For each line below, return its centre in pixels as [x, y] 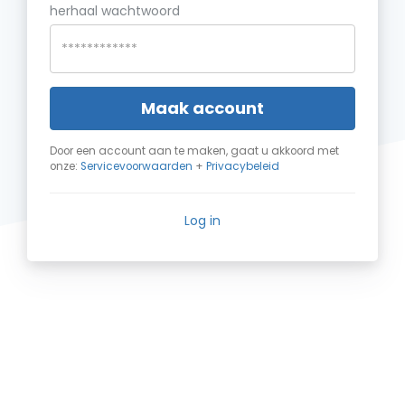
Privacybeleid [243, 166]
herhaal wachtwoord [115, 11]
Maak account [202, 108]
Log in [202, 221]
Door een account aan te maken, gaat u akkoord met [194, 151]
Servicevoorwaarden [137, 166]
